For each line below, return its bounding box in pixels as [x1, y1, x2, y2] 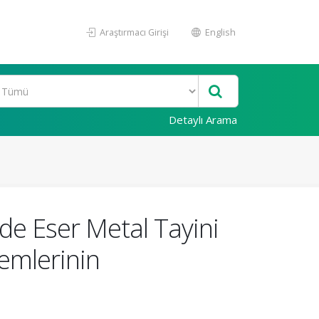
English [203, 26, 236, 38]
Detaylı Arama [169, 113, 237, 127]
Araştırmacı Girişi [98, 26, 169, 38]
